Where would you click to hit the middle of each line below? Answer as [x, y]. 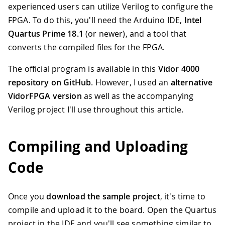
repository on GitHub [50, 82]
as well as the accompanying [138, 96]
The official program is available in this [83, 69]
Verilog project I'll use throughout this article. [96, 109]
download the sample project [103, 197]
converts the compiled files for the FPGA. [87, 47]
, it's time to [183, 197]
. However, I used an [131, 82]
